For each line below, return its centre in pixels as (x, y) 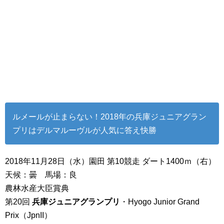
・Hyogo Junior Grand (160, 201)
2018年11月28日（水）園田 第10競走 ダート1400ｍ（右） (110, 161)
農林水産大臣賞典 (37, 188)
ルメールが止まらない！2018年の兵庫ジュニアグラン (109, 116)
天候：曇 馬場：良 (41, 174)
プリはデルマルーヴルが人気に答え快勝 (84, 130)
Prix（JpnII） (28, 215)
